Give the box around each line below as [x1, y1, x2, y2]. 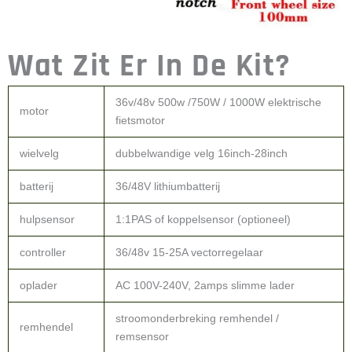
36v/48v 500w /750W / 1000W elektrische [115, 96, 321, 109]
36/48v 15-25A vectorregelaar [115, 246, 263, 259]
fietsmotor [115, 114, 165, 127]
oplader [20, 279, 57, 292]
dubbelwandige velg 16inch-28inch [115, 147, 288, 160]
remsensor [115, 330, 169, 343]
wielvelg [20, 147, 59, 160]
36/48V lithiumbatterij [115, 180, 220, 193]
